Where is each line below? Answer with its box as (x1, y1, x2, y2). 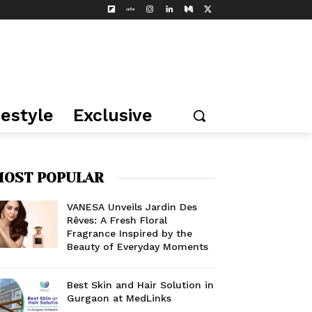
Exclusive (73, 105, 153, 126)
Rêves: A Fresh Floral (67, 214, 168, 226)
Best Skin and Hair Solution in (67, 279, 214, 291)
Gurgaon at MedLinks (67, 292, 172, 304)
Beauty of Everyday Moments (67, 241, 209, 253)
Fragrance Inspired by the (67, 228, 193, 240)
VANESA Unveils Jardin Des (67, 201, 198, 213)
